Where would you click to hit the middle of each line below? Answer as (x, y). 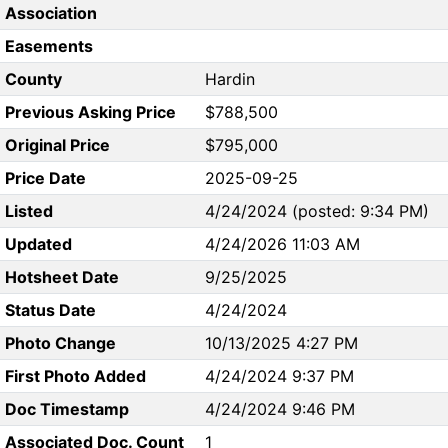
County (33, 79)
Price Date (45, 178)
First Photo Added (75, 376)
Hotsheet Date (61, 277)
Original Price (57, 145)
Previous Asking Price (90, 112)
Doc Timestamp (66, 409)
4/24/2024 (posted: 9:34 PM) (317, 211)
